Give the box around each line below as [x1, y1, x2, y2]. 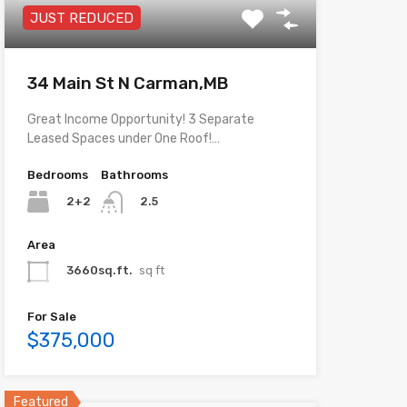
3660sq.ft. [65, 263, 133, 278]
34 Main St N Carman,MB [26, 73, 228, 94]
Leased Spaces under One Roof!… [26, 131, 220, 147]
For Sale [26, 309, 76, 323]
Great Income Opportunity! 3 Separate [26, 112, 254, 128]
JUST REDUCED [29, 10, 134, 27]
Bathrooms [100, 168, 168, 183]
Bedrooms [26, 168, 88, 183]
